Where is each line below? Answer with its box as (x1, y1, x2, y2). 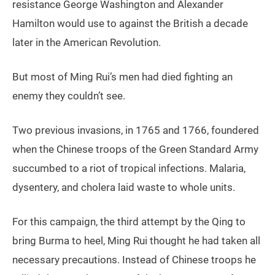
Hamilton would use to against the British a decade (12, 17, 248, 30)
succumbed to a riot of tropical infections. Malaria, (12, 162, 246, 175)
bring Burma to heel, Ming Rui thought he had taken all (12, 234, 260, 247)
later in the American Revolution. (12, 36, 161, 49)
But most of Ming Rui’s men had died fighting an (12, 71, 233, 83)
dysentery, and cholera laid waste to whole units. (12, 181, 235, 194)
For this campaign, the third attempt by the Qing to (12, 215, 246, 228)
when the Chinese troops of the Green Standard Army (12, 143, 258, 156)
